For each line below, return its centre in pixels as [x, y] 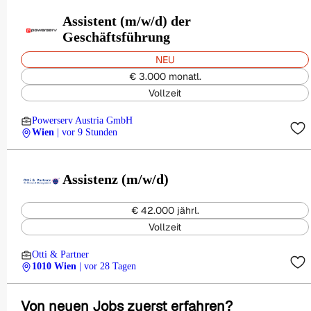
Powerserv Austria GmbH [83, 120]
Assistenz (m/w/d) [116, 179]
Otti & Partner [60, 254]
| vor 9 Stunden [87, 132]
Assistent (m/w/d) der [127, 20]
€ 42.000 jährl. [165, 210]
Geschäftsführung [116, 36]
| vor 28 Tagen [108, 266]
